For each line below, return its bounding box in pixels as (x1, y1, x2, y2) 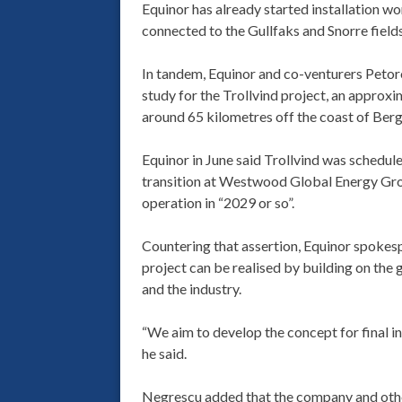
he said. (141, 345, 187, 363)
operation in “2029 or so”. (141, 194, 294, 212)
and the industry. (141, 280, 241, 298)
